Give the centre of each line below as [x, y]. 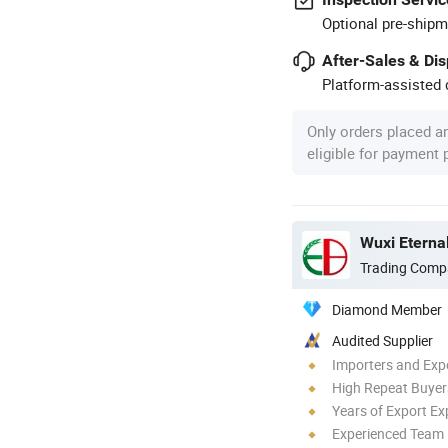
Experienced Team [388, 433]
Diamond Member [387, 309]
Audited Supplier [382, 340]
